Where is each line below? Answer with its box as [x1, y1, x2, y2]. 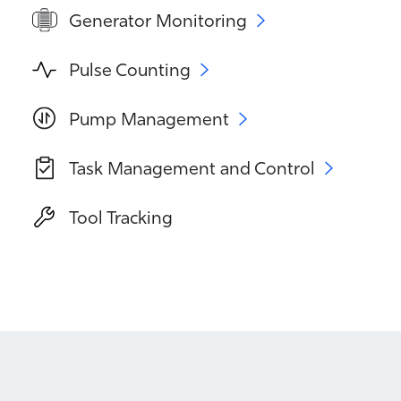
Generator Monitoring [69, 8, 247, 31]
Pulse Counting [69, 57, 191, 81]
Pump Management [69, 107, 229, 130]
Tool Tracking [69, 205, 173, 228]
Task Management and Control [69, 156, 315, 179]
